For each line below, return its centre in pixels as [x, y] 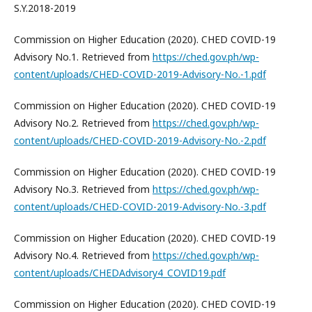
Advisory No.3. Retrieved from [83, 189]
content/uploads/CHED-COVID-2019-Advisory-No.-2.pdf [140, 140]
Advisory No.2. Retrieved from [83, 123]
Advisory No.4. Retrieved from [83, 255]
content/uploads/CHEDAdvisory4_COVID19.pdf [120, 273]
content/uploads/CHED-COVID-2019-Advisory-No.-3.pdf [140, 206]
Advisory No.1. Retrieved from [83, 57]
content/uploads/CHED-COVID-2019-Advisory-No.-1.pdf [140, 74]
